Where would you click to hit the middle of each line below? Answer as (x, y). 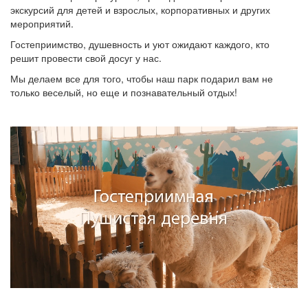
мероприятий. (42, 23)
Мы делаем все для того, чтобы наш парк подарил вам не (142, 78)
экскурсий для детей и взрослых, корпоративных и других (140, 9)
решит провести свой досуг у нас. (86, 57)
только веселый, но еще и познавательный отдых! (124, 92)
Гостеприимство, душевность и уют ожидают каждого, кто (140, 44)
